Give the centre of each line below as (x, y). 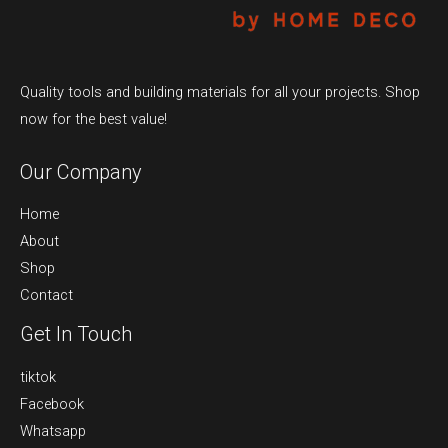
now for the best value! (93, 118)
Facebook (52, 403)
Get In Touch (76, 334)
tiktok (38, 376)
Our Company (81, 172)
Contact (46, 295)
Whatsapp (53, 430)
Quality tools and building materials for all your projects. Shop (220, 91)
